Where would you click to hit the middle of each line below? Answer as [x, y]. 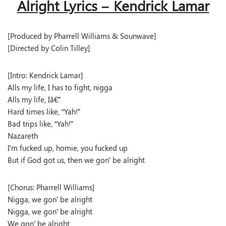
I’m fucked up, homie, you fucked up [68, 148]
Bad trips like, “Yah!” [40, 124]
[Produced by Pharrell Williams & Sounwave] [82, 36]
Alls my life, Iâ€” [34, 99]
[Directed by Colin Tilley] [49, 48]
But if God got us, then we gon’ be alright [76, 160]
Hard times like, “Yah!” [44, 111]
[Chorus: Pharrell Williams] [51, 187]
